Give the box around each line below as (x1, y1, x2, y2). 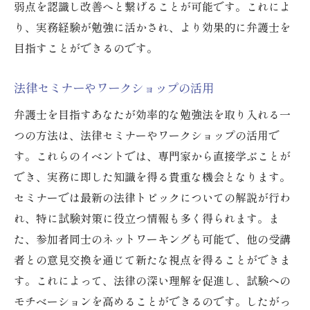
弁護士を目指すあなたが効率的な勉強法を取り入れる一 (14, 106, 291, 123)
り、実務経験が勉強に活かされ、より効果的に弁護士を (14, 19, 291, 36)
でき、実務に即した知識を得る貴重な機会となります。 (14, 168, 291, 185)
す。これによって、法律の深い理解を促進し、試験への (14, 272, 291, 289)
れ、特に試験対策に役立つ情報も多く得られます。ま (14, 210, 280, 227)
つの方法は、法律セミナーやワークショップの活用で (14, 127, 280, 144)
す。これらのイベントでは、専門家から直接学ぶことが (14, 147, 291, 165)
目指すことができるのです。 (14, 39, 158, 57)
